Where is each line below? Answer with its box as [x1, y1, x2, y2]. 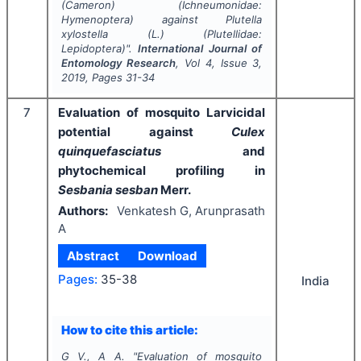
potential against [58, 123, 231, 139]
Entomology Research [60, 56, 176, 69]
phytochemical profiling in [58, 162, 265, 178]
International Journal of [138, 41, 263, 55]
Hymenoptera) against [60, 12, 226, 26]
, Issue [211, 56, 253, 69]
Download [137, 247, 197, 263]
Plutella [226, 12, 263, 26]
